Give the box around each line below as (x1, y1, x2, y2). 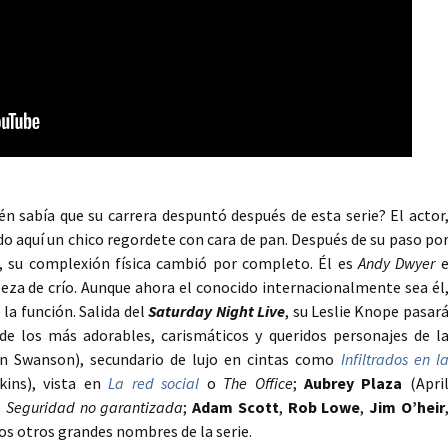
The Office (223, 373, 293, 394)
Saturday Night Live (148, 301, 286, 322)
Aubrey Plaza (304, 373, 403, 394)
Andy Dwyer (358, 253, 436, 274)
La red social (108, 373, 200, 394)
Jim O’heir (369, 397, 445, 418)
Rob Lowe (287, 397, 361, 418)
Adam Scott (192, 397, 279, 418)
